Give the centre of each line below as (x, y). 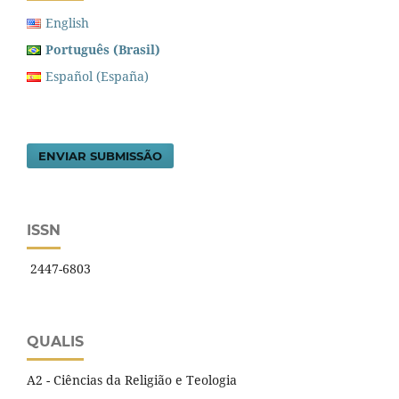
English (67, 23)
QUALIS (55, 341)
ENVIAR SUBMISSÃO (101, 155)
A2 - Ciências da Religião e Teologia (132, 379)
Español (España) (97, 76)
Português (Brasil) (103, 49)
